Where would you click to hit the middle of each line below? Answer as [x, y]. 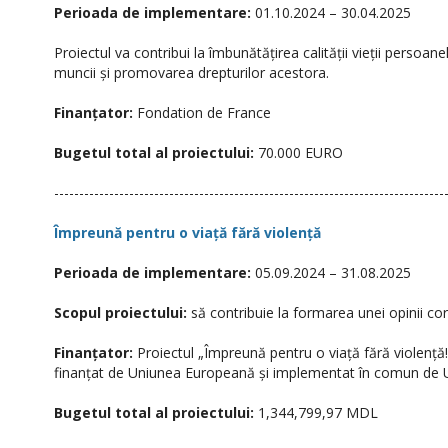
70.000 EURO [298, 152]
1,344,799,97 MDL [316, 412]
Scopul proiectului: [122, 312]
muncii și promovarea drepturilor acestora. [191, 72]
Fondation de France [202, 112]
